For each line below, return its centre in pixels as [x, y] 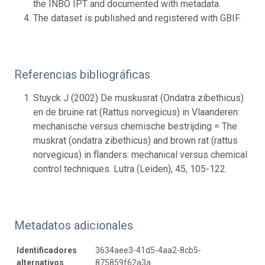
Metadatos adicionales [74, 225]
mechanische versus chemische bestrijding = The [135, 126]
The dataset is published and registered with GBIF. [137, 18]
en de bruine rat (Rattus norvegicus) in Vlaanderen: [136, 112]
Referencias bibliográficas [82, 74]
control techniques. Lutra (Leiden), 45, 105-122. [130, 169]
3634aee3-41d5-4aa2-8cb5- [148, 250]
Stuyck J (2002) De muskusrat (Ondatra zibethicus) [138, 98]
